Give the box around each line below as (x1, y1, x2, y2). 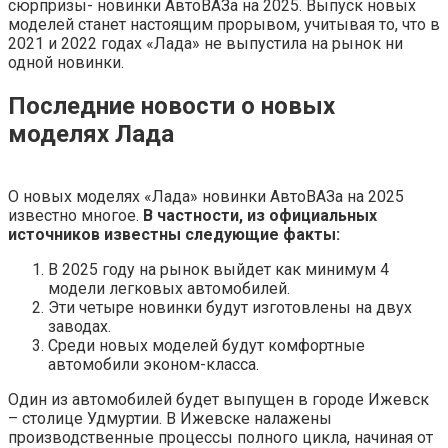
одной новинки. (8, 52, 124, 72)
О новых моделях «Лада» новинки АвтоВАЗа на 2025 (8, 186, 404, 206)
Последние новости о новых (8, 91, 335, 120)
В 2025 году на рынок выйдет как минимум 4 (48, 259, 389, 279)
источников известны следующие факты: (8, 224, 340, 244)
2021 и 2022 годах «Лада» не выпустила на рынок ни (8, 33, 403, 53)
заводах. (48, 316, 111, 336)
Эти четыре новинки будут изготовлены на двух (48, 297, 412, 317)
